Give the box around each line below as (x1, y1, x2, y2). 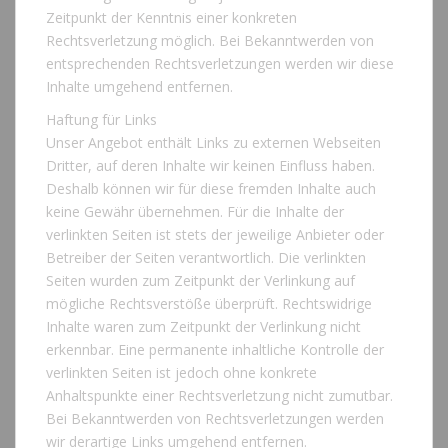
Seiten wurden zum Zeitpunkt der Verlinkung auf (46, 271, 355, 291)
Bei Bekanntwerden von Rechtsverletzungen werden (46, 409, 384, 429)
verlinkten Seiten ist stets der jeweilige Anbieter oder (46, 225, 384, 245)
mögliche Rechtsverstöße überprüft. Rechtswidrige (46, 294, 372, 314)
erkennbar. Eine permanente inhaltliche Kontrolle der (46, 340, 384, 360)
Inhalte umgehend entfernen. (46, 77, 233, 97)
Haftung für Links (46, 110, 157, 130)
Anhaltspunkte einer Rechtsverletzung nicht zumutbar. (46, 386, 393, 406)
